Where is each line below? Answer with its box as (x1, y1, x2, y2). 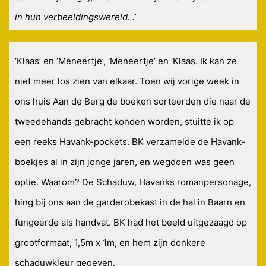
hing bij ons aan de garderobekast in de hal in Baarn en (15, 197, 245, 208)
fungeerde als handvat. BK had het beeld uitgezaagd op (15, 217, 247, 229)
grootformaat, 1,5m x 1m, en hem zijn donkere (15, 237, 205, 249)
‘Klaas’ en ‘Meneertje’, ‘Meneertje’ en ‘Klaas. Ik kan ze (15, 55, 237, 67)
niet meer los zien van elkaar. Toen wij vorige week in (15, 75, 239, 87)
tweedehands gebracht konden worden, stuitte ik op (15, 116, 234, 128)
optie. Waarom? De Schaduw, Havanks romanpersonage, (15, 176, 251, 188)
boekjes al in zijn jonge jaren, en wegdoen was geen (15, 156, 235, 168)
